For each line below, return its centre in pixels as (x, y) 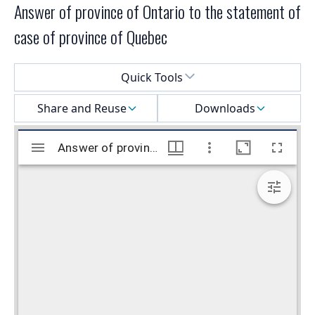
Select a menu (51, 71)
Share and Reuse (82, 109)
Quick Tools (152, 78)
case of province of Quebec (91, 37)
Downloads (225, 109)
